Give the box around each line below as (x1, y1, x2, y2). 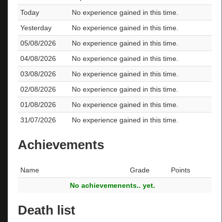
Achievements (18, 137, 104, 153)
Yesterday (20, 23, 52, 32)
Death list (18, 203, 75, 218)
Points (171, 166, 190, 174)
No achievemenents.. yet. (69, 181, 155, 189)
